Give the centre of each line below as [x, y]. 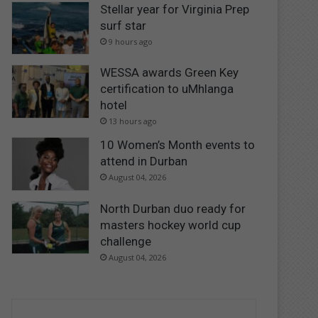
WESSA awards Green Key [170, 73]
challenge [126, 241]
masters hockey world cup [171, 225]
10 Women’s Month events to [178, 145]
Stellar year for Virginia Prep [175, 9]
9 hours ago [131, 41]
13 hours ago [133, 121]
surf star [124, 25]
